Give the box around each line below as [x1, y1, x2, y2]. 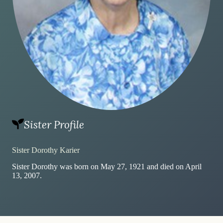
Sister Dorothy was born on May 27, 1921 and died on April [12, 162, 202, 171]
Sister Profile [24, 118, 84, 131]
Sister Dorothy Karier [12, 146, 80, 154]
